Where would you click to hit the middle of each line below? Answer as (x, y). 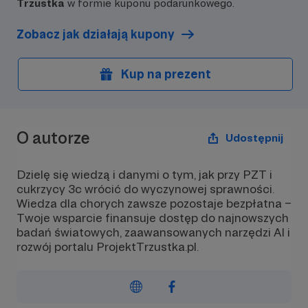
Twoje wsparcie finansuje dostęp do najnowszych (153, 218)
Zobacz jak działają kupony (96, 34)
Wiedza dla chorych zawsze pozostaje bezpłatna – (154, 203)
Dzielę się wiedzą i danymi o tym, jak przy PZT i (144, 174)
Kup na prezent (166, 74)
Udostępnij (254, 138)
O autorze (53, 137)
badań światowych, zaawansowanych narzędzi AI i (153, 232)
